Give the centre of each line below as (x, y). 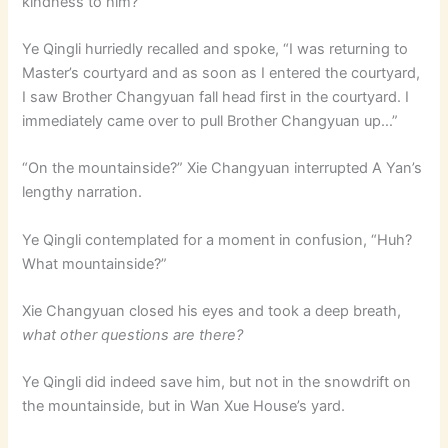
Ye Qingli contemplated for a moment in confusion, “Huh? (217, 239)
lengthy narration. (82, 192)
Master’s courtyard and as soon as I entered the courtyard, (221, 73)
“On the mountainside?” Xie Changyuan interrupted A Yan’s (222, 168)
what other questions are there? (133, 335)
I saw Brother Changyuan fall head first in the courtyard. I (216, 97)
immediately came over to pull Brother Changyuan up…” (210, 121)
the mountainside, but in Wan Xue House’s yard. (184, 406)
